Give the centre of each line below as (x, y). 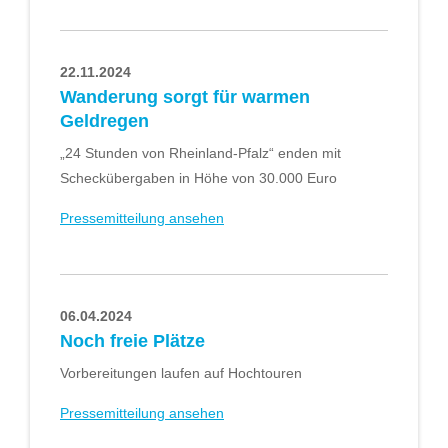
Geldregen (104, 121)
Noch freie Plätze (132, 341)
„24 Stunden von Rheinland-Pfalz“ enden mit (200, 153)
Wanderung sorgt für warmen (185, 97)
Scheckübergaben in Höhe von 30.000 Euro (198, 178)
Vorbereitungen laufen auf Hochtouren (181, 373)
